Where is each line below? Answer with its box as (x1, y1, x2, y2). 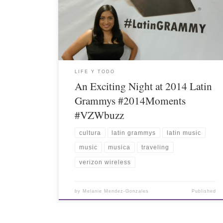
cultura (79, 129, 101, 136)
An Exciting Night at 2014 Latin (75, 79, 213, 94)
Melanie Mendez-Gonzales (83, 189, 149, 194)
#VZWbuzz (75, 108, 124, 122)
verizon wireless (79, 158, 131, 166)
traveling (141, 144, 169, 151)
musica (108, 144, 131, 151)
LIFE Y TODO (75, 69, 115, 75)
